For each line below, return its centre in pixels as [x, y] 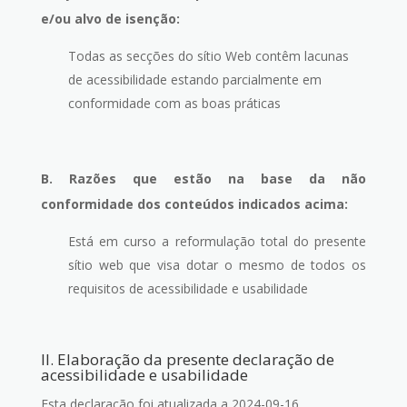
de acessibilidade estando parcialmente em [194, 79]
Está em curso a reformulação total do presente [217, 241]
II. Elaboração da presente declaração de [187, 359]
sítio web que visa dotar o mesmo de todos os [217, 265]
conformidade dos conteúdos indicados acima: [194, 204]
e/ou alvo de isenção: [110, 19]
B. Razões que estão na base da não [203, 179]
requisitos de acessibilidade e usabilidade [188, 288]
